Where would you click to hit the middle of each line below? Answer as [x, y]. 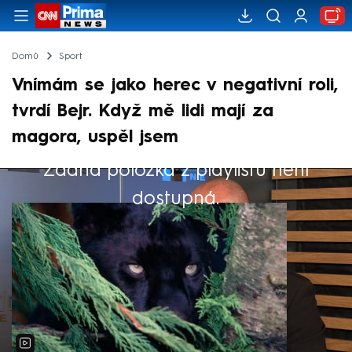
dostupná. [176, 198]
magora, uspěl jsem [95, 137]
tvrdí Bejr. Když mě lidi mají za [143, 111]
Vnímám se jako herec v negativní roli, [175, 85]
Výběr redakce [69, 179]
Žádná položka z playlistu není [176, 169]
